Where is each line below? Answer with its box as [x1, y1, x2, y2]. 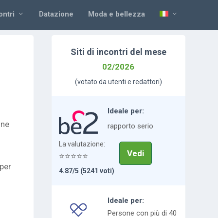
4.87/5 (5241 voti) [58, 167, 114, 175]
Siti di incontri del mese [70, 47, 166, 57]
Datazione [38, 9, 73, 18]
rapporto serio [107, 122, 153, 130]
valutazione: [67, 140, 105, 148]
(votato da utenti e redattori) [74, 78, 162, 86]
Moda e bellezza [88, 9, 145, 18]
